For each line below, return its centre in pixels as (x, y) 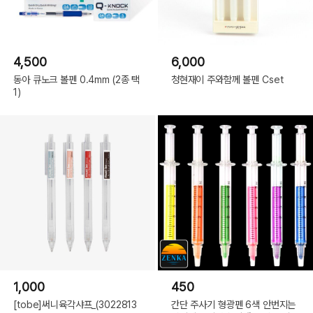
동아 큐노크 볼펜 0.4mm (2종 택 (77, 80)
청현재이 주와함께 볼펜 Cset (227, 80)
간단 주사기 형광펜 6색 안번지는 (233, 304)
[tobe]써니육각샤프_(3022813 (75, 304)
